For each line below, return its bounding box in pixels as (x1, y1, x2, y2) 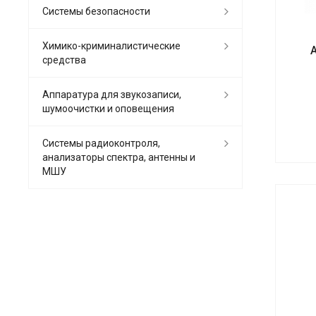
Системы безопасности (42, 6, 150, 18)
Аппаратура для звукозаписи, (42, 89, 181, 101)
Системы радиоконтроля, (42, 138, 160, 150)
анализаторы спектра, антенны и (42, 152, 195, 164)
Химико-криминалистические (42, 40, 181, 52)
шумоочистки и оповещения (42, 103, 174, 115)
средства (42, 54, 86, 66)
